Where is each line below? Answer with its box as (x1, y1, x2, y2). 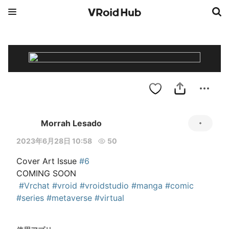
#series (16, 193, 44, 203)
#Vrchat (19, 180, 50, 191)
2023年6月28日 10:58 (16, 136, 92, 145)
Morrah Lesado (41, 118, 102, 128)
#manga (131, 180, 163, 191)
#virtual (95, 193, 124, 203)
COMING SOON (16, 168, 76, 178)
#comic (165, 180, 194, 191)
